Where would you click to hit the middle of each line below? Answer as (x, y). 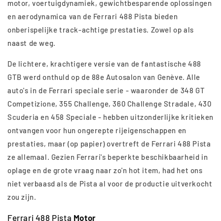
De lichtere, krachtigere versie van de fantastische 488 (105, 64)
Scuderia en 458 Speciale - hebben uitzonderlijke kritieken (110, 117)
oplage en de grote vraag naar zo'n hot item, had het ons (105, 170)
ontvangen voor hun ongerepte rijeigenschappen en (97, 130)
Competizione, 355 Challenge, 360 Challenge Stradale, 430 (110, 104)
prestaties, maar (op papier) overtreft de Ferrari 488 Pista (109, 144)
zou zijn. (22, 197)
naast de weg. (32, 43)
